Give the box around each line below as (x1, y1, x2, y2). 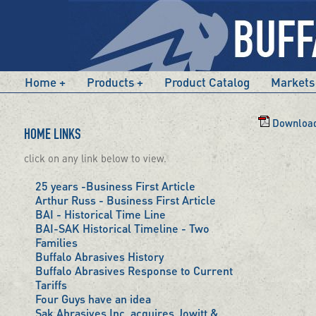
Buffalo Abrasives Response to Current (35, 263, 233, 279)
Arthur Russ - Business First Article (35, 193, 216, 208)
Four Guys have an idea (35, 291, 151, 307)
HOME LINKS (23, 128, 81, 144)
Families (35, 235, 78, 250)
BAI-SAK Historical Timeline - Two (35, 221, 209, 236)
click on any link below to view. (23, 152, 166, 165)
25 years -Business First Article (35, 178, 195, 194)
